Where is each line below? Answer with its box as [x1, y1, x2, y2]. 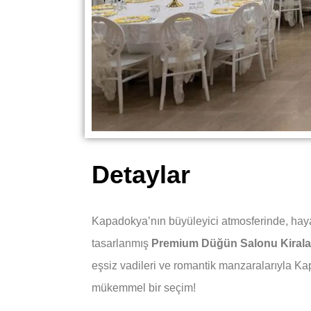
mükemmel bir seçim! [92, 281, 196, 294]
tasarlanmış [92, 237, 151, 249]
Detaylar [92, 160, 190, 189]
